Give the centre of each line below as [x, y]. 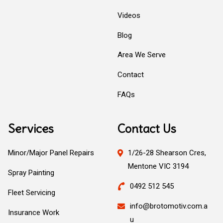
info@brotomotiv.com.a [168, 206]
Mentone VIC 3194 [158, 167]
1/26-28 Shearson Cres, [167, 153]
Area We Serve [141, 55]
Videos [129, 15]
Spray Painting [31, 173]
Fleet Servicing [32, 192]
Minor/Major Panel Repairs [51, 153]
